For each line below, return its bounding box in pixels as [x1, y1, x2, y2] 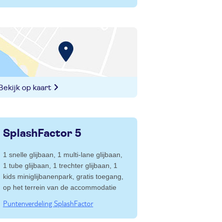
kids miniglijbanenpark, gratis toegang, [3, 172, 123, 180]
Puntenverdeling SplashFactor [3, 199, 93, 208]
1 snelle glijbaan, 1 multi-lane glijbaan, [3, 151, 122, 159]
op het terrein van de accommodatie [3, 183, 116, 191]
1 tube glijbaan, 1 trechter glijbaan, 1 [3, 162, 117, 169]
